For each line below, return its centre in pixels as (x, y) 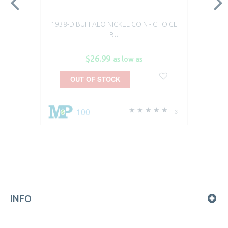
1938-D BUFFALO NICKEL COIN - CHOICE (114, 25)
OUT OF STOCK (95, 79)
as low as (128, 59)
